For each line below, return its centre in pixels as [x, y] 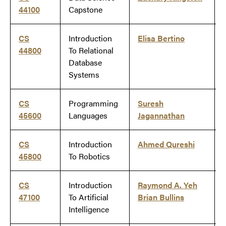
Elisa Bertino [161, 38]
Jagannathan [161, 116]
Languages [88, 116]
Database [85, 63]
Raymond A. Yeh [167, 185]
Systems [84, 75]
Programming [93, 103]
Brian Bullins [161, 197]
